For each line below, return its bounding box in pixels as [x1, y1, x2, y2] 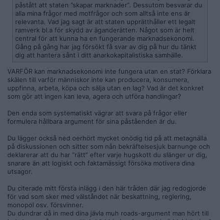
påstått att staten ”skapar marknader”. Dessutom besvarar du [15, 1, 202, 9]
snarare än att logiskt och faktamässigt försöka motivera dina [7, 159, 194, 167]
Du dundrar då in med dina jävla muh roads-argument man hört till [7, 209, 209, 217]
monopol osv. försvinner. [7, 201, 83, 209]
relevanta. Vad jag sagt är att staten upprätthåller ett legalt [15, 18, 195, 26]
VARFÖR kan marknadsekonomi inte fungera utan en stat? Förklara [7, 67, 211, 75]
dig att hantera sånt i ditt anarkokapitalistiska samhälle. [15, 51, 183, 59]
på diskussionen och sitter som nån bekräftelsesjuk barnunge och [7, 142, 210, 150]
